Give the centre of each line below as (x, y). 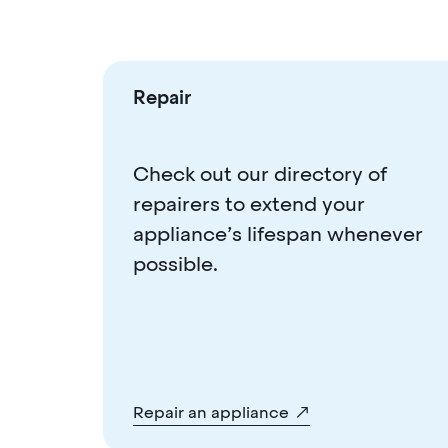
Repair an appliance (210, 412)
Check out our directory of (259, 173)
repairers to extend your (248, 203)
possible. (175, 263)
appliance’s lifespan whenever (277, 233)
